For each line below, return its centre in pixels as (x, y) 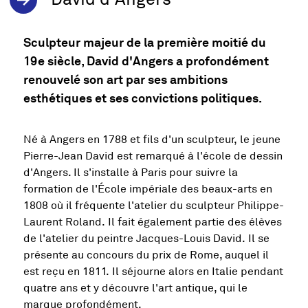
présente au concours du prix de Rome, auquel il (146, 255)
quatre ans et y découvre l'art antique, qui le (135, 288)
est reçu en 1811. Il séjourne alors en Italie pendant (153, 272)
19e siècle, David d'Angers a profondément (146, 61)
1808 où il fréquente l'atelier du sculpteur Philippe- (153, 206)
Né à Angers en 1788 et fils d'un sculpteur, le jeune (152, 140)
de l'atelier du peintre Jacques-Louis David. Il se (146, 239)
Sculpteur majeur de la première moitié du (144, 42)
